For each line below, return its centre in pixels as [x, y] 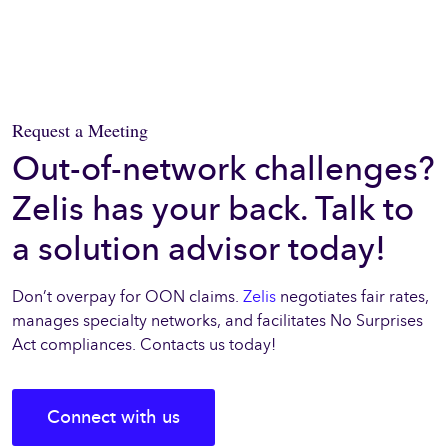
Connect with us [113, 416]
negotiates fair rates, [352, 296]
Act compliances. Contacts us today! [144, 344]
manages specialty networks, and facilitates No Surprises [217, 320]
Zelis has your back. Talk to [213, 208]
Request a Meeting [80, 129]
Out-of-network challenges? [223, 168]
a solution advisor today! [199, 248]
